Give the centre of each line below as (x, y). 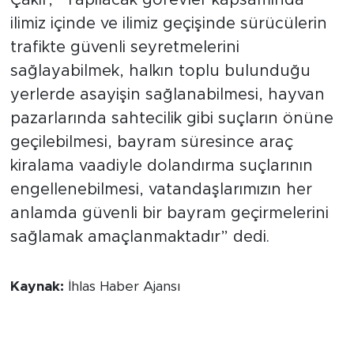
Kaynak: (39, 286)
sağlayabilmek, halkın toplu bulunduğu (160, 71)
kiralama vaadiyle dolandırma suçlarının (161, 166)
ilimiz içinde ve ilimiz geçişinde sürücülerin (168, 23)
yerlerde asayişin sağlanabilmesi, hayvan (167, 94)
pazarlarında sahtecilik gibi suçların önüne (171, 118)
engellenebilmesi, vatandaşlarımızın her (161, 189)
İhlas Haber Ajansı (124, 286)
